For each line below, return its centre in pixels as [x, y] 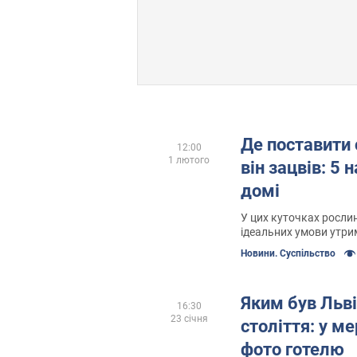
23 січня [189, 318]
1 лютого [189, 160]
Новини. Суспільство [288, 253]
